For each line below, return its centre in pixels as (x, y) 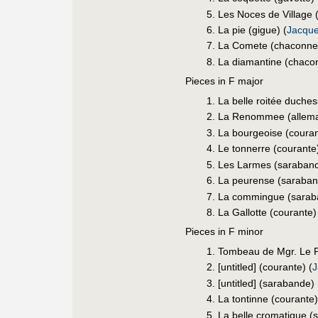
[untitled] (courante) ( (265, 267)
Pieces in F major (224, 81)
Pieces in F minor (224, 231)
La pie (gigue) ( (253, 30)
